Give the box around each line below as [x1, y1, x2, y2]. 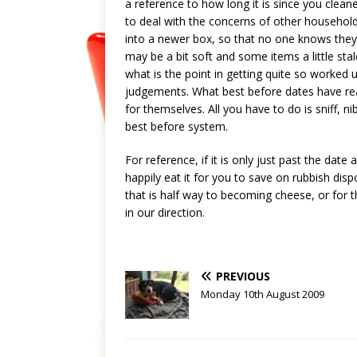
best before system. [125, 118, 228, 134]
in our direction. [125, 204, 205, 220]
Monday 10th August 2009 [201, 286, 324, 301]
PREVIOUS [216, 268, 270, 284]
